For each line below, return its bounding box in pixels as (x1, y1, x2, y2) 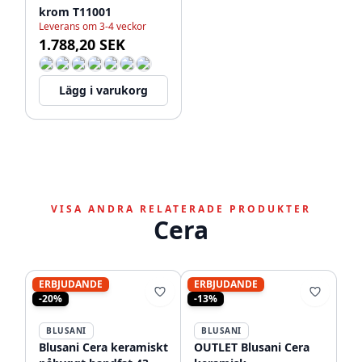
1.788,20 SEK (39, 35, 125, 54)
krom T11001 (39, 4, 112, 19)
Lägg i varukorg (59, 82, 148, 98)
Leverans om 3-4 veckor (39, 19, 146, 33)
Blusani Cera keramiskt (39, 339, 168, 355)
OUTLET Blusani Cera (194, 339, 309, 355)
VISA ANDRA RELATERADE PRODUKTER (51, 202, 311, 216)
